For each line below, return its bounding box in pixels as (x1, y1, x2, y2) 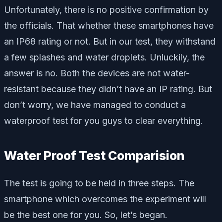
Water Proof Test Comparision (4, 148, 184, 163)
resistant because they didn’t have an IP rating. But (4, 84, 212, 94)
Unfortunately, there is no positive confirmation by (4, 4, 209, 15)
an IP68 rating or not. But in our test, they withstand (4, 36, 216, 47)
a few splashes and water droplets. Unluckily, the (4, 52, 205, 62)
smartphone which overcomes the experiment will (4, 193, 206, 204)
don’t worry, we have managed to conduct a (4, 100, 186, 110)
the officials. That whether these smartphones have (4, 20, 214, 31)
